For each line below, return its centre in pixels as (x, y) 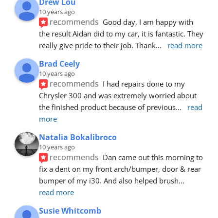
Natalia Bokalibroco (78, 137)
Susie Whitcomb (70, 210)
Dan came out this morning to (153, 157)
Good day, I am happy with (148, 22)
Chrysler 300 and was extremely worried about (118, 95)
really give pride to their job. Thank (97, 45)
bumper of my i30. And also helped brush (109, 180)
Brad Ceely (59, 64)
